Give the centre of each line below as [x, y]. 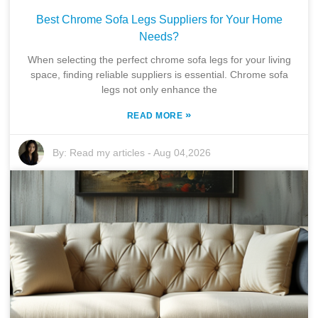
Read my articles [108, 152]
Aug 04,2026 [182, 152]
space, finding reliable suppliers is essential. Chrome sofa [159, 74]
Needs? [159, 36]
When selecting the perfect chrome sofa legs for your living [159, 59]
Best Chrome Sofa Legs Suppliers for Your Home [159, 19]
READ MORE [156, 115]
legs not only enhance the [159, 89]
